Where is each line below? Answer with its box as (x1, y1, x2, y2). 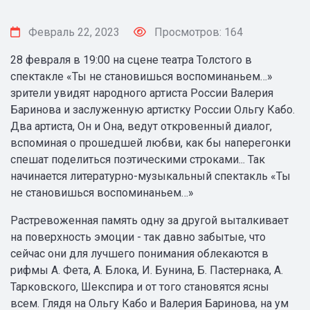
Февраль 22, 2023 (26, 26, 120, 39)
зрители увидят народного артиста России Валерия (10, 86, 273, 100)
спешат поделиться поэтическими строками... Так (10, 153, 265, 166)
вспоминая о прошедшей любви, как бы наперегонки (10, 136, 291, 149)
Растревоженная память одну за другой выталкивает (10, 214, 289, 227)
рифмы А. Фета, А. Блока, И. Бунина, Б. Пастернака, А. (10, 264, 283, 277)
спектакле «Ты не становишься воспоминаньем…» (10, 70, 273, 83)
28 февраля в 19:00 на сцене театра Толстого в (10, 53, 252, 66)
